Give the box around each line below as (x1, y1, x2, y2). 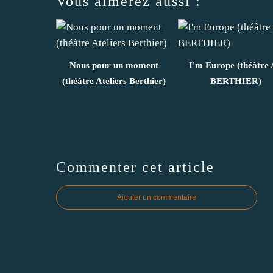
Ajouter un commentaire (117, 193, 196, 202)
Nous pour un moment (69, 60, 158, 70)
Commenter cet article (56, 158, 214, 175)
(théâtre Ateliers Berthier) (62, 76, 166, 86)
